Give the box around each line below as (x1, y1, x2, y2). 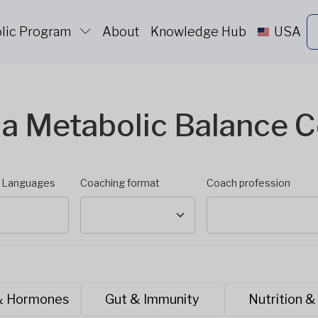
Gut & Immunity (105, 292, 200, 307)
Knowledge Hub (150, 24, 246, 39)
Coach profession (207, 177, 291, 189)
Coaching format (79, 177, 160, 189)
